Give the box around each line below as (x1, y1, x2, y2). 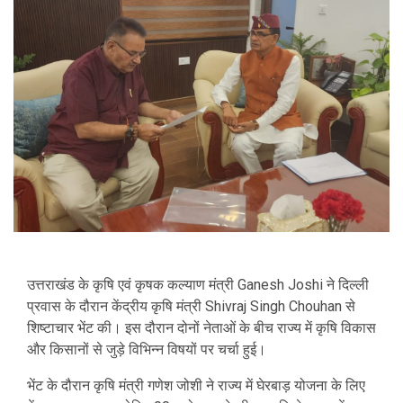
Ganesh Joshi (237, 275, 323, 293)
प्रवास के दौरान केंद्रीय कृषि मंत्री (27, 297, 205, 315)
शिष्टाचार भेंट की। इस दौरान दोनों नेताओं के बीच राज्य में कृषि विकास (27, 318, 376, 336)
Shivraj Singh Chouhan (205, 297, 342, 315)
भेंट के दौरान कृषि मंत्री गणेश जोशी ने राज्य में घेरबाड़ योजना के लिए (27, 376, 365, 394)
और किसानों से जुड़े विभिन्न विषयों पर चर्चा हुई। (27, 340, 266, 358)
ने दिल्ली (323, 275, 369, 293)
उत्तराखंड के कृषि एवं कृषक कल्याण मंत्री (27, 275, 237, 293)
